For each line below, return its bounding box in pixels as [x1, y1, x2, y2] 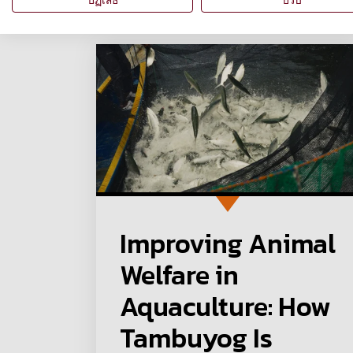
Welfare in [120, 255, 239, 295]
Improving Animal [120, 224, 336, 264]
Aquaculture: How [120, 287, 331, 327]
